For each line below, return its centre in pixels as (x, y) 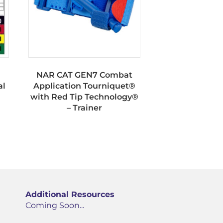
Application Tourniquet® (84, 86)
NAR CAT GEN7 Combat (84, 75)
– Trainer (84, 108)
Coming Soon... (55, 206)
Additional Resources (70, 195)
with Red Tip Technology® (84, 97)
